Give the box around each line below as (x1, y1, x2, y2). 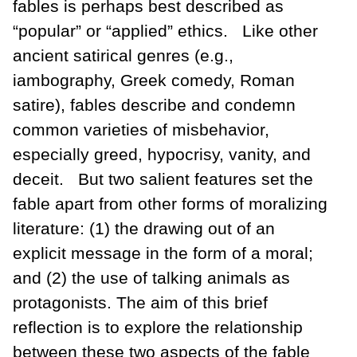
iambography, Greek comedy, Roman (13, 71, 295, 90)
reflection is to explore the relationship (13, 318, 303, 337)
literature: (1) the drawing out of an (13, 219, 275, 238)
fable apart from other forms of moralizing (13, 194, 328, 214)
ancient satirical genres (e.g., (13, 46, 233, 65)
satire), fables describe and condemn (13, 96, 296, 115)
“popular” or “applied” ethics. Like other (13, 22, 318, 41)
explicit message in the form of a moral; (13, 244, 318, 263)
